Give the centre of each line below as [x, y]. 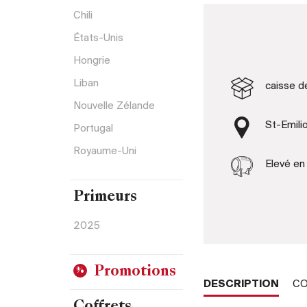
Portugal [93, 128]
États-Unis [98, 38]
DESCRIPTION [241, 284]
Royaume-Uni [105, 151]
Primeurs [105, 197]
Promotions [135, 272]
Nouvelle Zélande [114, 106]
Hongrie [92, 61]
